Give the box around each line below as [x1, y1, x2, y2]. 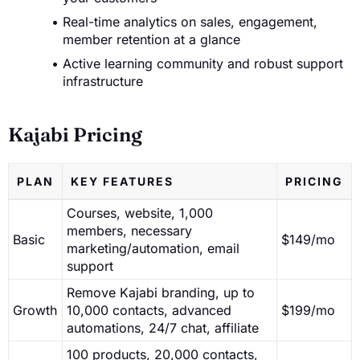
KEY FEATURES [71, 174, 174, 188]
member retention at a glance [63, 31, 240, 47]
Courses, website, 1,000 [67, 204, 213, 221]
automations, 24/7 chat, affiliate [67, 319, 259, 336]
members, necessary [67, 222, 192, 239]
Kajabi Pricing [8, 122, 142, 146]
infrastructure [63, 72, 143, 89]
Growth [13, 301, 57, 318]
